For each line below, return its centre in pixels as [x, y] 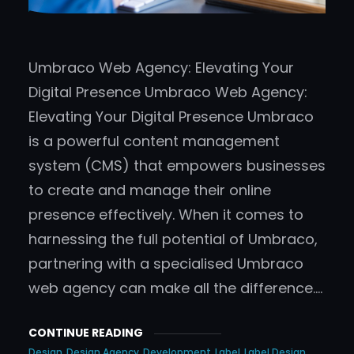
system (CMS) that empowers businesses [177, 166]
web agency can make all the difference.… [175, 288]
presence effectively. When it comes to [166, 215]
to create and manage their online [150, 190]
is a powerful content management [154, 141]
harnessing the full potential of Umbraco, [173, 239]
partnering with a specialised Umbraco [166, 264]
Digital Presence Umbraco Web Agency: [168, 92]
